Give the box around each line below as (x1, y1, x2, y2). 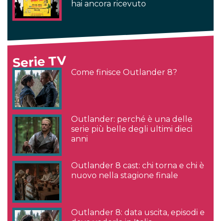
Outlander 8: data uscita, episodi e (71, 208, 205, 218)
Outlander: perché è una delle (71, 114, 193, 124)
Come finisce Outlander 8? (71, 68, 178, 77)
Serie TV (12, 53, 67, 71)
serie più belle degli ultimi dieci (71, 124, 193, 134)
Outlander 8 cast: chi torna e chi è (71, 161, 205, 171)
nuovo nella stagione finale (71, 171, 179, 181)
